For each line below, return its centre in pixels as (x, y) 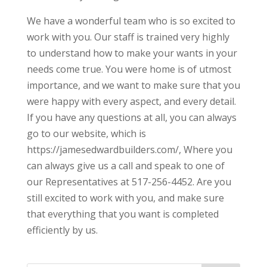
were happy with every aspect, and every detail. (131, 102)
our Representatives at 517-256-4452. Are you (129, 182)
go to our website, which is (86, 134)
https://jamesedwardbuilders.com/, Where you (129, 150)
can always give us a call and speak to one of (125, 166)
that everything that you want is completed (122, 214)
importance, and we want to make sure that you (133, 86)
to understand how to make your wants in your (132, 53)
